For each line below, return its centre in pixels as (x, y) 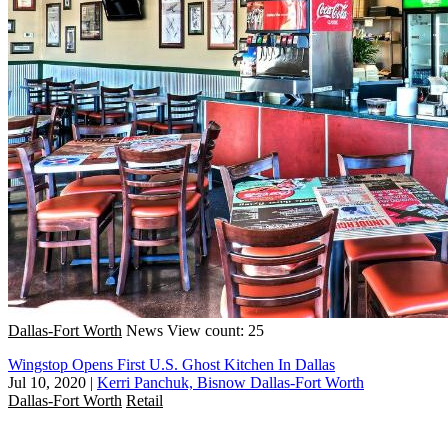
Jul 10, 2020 (47, 382)
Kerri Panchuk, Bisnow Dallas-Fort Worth (230, 382)
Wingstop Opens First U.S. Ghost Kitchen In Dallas (171, 364)
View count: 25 (215, 330)
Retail (144, 400)
